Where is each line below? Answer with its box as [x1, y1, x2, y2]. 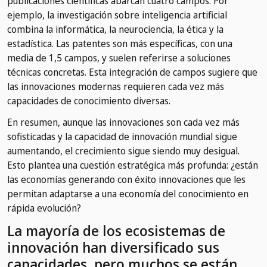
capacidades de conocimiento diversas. [7, 94, 170, 108]
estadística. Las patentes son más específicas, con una [7, 37, 232, 51]
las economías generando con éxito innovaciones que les [7, 173, 246, 187]
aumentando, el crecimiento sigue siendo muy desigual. [7, 144, 240, 158]
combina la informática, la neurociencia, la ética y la [7, 23, 223, 36]
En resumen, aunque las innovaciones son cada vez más [7, 116, 240, 129]
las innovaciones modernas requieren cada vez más [7, 80, 224, 94]
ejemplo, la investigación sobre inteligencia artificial [7, 8, 227, 22]
